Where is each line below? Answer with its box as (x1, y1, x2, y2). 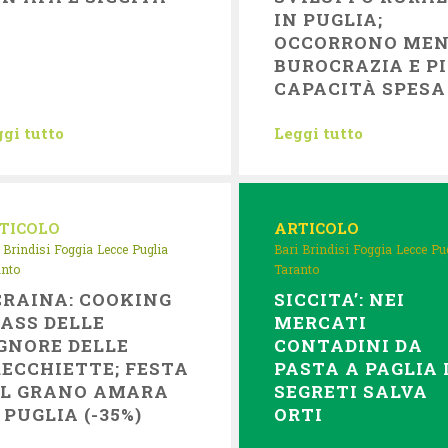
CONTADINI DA (273, 334, 424, 357)
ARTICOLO (273, 218, 359, 238)
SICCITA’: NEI (273, 288, 406, 311)
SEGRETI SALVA (273, 380, 429, 403)
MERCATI (273, 311, 368, 334)
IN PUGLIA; (273, 8, 384, 31)
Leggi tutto (273, 123, 363, 143)
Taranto (273, 261, 319, 277)
